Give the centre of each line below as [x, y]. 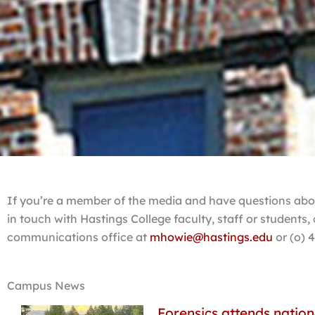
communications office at [78, 237]
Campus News [46, 286]
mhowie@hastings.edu [211, 237]
